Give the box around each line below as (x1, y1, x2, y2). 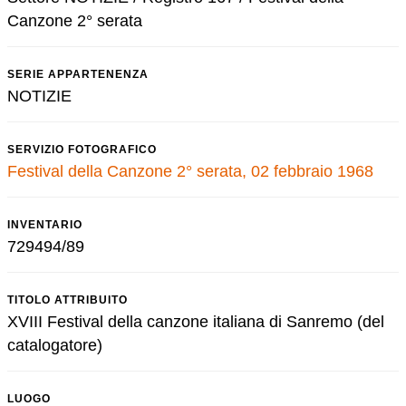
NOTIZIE (7, 87, 72, 105)
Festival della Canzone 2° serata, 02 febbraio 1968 (7, 162, 373, 180)
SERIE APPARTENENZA (7, 68, 149, 81)
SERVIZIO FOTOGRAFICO (7, 143, 157, 156)
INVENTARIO (7, 218, 82, 231)
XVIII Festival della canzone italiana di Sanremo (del (7, 313, 384, 331)
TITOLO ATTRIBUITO (7, 294, 128, 306)
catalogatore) (7, 336, 102, 354)
